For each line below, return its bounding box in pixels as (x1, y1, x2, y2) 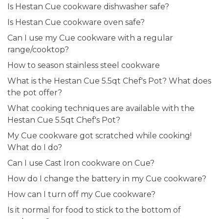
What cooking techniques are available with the (7, 104, 195, 113)
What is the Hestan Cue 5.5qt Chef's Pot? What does (7, 76, 211, 86)
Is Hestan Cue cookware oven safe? (7, 18, 145, 27)
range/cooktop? (7, 45, 69, 55)
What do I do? (7, 143, 62, 153)
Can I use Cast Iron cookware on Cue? (7, 158, 154, 168)
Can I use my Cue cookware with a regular (7, 33, 173, 43)
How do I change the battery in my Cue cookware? (7, 174, 206, 184)
